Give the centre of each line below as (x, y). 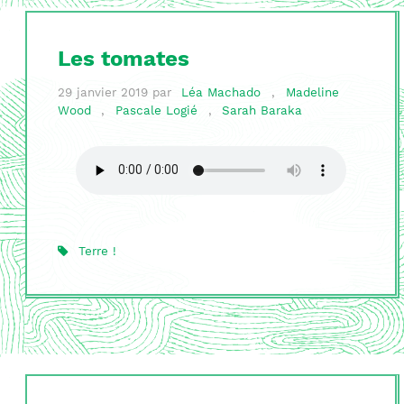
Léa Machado (221, 93)
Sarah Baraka (262, 111)
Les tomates (123, 59)
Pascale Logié (157, 111)
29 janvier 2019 (102, 93)
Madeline (312, 93)
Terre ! (98, 252)
